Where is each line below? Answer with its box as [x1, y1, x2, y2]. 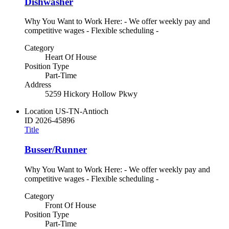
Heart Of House [45, 53, 97, 62]
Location [25, 107, 53, 116]
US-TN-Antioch [55, 107, 108, 116]
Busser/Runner [25, 144, 87, 155]
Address [25, 80, 51, 89]
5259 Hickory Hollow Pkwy [45, 89, 138, 99]
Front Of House [45, 200, 96, 210]
